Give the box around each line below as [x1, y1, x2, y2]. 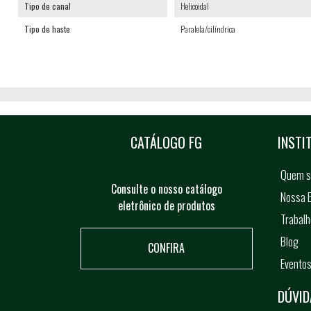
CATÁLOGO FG [131, 132, 203, 153]
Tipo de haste [24, 22, 70, 35]
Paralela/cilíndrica [180, 22, 235, 35]
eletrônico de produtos [117, 197, 215, 214]
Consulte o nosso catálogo [110, 180, 222, 197]
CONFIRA [148, 239, 185, 256]
